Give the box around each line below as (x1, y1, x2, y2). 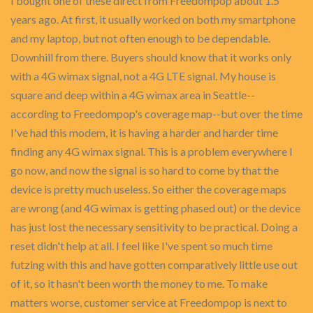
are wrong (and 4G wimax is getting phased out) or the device (10, 201, 300, 214)
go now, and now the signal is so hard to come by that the (10, 163, 279, 177)
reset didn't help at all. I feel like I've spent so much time (10, 239, 272, 252)
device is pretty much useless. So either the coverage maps (10, 182, 286, 196)
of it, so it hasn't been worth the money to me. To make (10, 277, 268, 290)
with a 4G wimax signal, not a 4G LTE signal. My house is (10, 69, 276, 82)
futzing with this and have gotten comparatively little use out (10, 258, 298, 271)
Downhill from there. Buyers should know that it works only (10, 50, 291, 64)
